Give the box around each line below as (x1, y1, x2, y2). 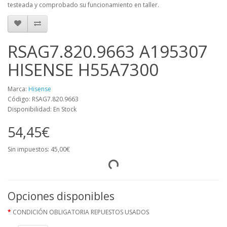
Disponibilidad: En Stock (8, 104, 77, 113)
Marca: (8, 84, 28, 93)
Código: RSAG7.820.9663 (8, 94, 79, 103)
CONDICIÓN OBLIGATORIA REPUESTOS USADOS (13, 207, 149, 216)
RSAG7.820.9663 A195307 (8, 40, 208, 63)
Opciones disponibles (8, 188, 115, 203)
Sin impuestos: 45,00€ (8, 144, 70, 154)
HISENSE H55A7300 (8, 58, 159, 81)
